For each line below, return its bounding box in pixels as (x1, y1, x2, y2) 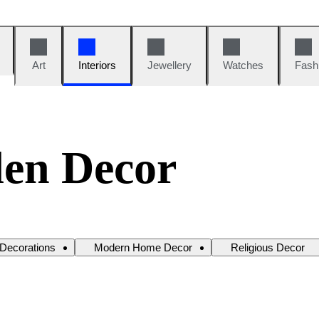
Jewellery (147, 59, 192, 71)
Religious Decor (231, 241, 305, 253)
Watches (223, 59, 263, 71)
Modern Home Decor (94, 241, 192, 253)
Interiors (78, 59, 116, 71)
